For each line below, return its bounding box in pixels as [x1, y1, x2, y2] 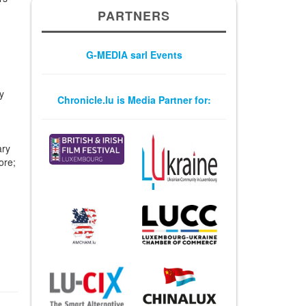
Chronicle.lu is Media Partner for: [57, 93, 211, 107]
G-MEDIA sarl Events [85, 48, 182, 62]
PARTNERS [98, 7, 170, 25]
